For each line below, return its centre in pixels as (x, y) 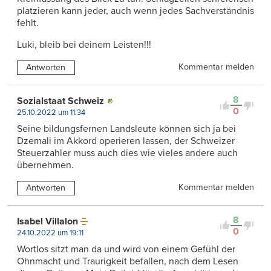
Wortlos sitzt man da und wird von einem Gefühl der (126, 249)
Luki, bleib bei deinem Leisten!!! (84, 45)
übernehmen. (45, 165)
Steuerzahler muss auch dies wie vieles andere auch (127, 153)
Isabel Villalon (47, 221)
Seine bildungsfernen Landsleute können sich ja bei (126, 129)
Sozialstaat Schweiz (60, 101)
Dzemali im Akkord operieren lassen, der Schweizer (126, 141)
